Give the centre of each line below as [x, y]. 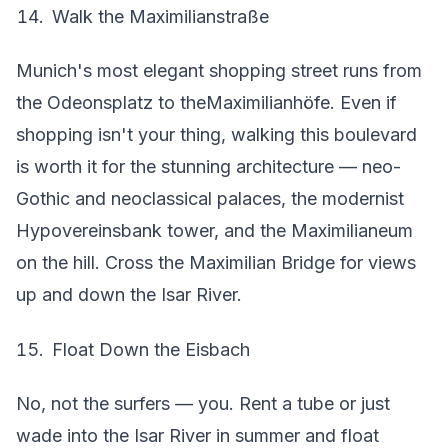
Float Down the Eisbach [151, 349]
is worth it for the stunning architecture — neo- [208, 166]
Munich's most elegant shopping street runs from [219, 70]
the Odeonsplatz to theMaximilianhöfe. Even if [206, 102]
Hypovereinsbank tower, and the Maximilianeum [214, 230]
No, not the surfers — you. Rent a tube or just [203, 403]
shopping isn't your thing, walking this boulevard [216, 134]
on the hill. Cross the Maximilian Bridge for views [216, 262]
